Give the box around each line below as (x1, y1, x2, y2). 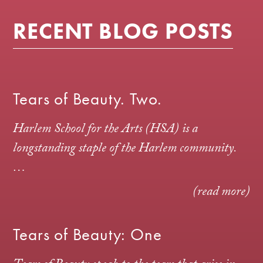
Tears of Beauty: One (13, 223, 162, 245)
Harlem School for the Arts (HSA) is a (13, 119, 198, 141)
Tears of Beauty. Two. (13, 87, 163, 110)
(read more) (192, 181, 250, 204)
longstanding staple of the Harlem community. (13, 138, 237, 161)
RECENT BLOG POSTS (13, 16, 234, 46)
